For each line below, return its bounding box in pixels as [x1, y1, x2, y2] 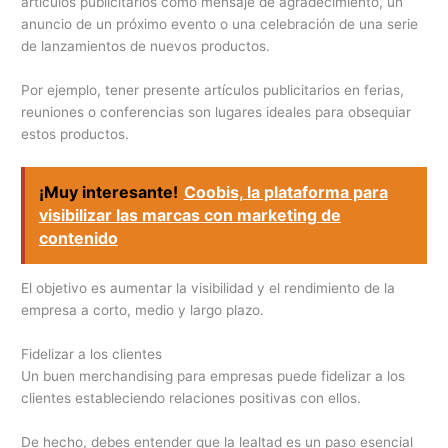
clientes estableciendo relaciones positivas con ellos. [21, 390, 362, 407]
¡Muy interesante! [38, 181, 178, 202]
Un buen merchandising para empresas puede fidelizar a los [21, 368, 406, 385]
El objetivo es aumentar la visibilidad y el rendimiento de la [21, 280, 396, 297]
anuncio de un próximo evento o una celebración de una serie [21, 16, 419, 33]
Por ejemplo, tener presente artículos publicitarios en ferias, [21, 82, 405, 99]
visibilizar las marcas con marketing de [38, 204, 341, 225]
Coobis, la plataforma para [183, 181, 388, 202]
